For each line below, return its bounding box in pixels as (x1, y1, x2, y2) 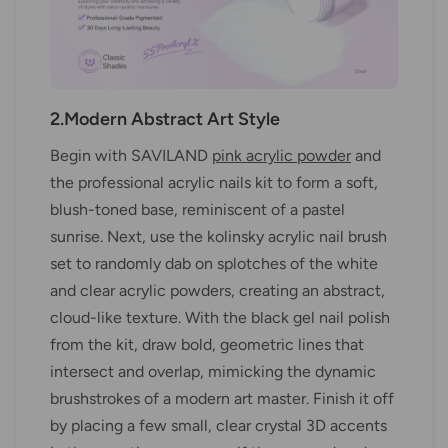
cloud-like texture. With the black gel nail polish (50, 308, 390, 328)
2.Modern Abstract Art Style (50, 108, 280, 131)
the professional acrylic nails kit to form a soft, (50, 173, 378, 193)
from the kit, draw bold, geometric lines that (50, 335, 364, 355)
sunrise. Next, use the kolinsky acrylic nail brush (50, 227, 387, 247)
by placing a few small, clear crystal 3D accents (50, 416, 387, 436)
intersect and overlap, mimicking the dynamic (50, 362, 376, 382)
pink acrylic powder (212, 146, 351, 166)
